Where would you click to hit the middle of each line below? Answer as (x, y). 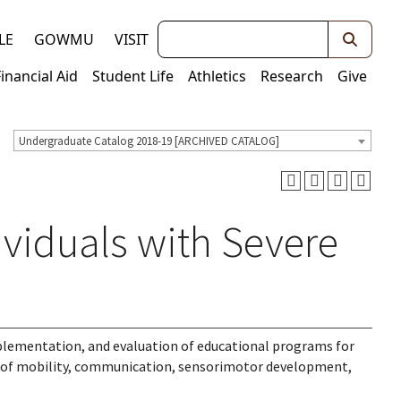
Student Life (133, 76)
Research (292, 76)
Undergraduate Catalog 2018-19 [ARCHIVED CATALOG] (149, 141)
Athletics (217, 76)
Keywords (190, 32)
